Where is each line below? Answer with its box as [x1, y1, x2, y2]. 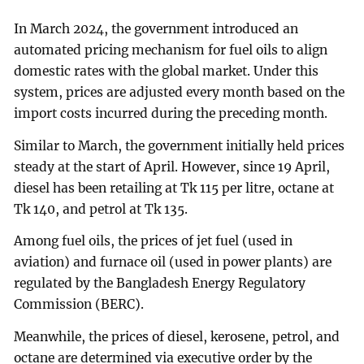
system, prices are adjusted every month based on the [14, 84, 345, 100]
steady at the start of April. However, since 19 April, [14, 158, 331, 175]
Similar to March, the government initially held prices [14, 137, 345, 154]
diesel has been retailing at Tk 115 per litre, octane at [14, 180, 335, 196]
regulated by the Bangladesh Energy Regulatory [14, 275, 306, 292]
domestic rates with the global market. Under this [14, 63, 319, 79]
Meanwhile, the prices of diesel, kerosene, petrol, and [14, 329, 340, 345]
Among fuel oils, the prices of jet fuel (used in [14, 233, 293, 249]
